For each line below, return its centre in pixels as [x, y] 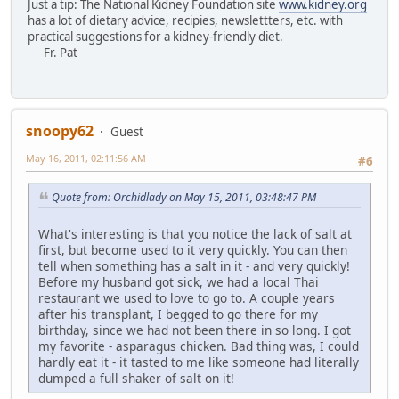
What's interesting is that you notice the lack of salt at [195, 233]
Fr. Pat [53, 53]
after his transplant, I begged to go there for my [178, 313]
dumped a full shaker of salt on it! [138, 378]
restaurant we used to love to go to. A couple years [187, 297]
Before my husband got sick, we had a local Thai [179, 281]
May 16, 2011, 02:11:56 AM [86, 158]
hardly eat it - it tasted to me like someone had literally [199, 362]
